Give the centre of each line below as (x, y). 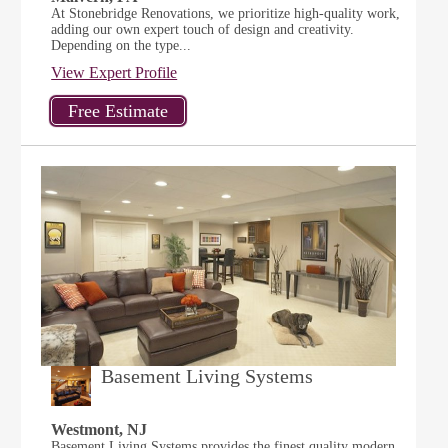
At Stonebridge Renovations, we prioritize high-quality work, (226, 13)
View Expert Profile (114, 72)
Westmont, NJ (99, 429)
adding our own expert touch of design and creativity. (203, 29)
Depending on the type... (121, 45)
